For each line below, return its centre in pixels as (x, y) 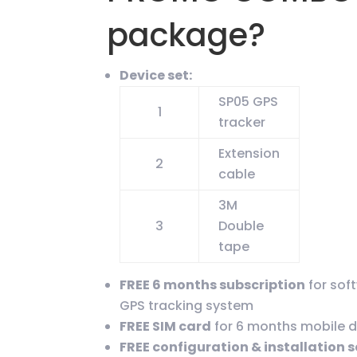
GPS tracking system (187, 306)
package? (186, 35)
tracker (242, 123)
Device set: (157, 76)
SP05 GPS (249, 102)
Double (241, 226)
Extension (249, 154)
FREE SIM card (166, 327)
